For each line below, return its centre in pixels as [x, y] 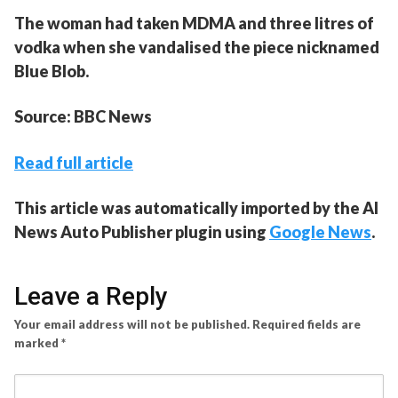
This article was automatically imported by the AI [196, 207]
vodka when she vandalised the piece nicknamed [197, 47]
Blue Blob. [52, 71]
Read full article [74, 162]
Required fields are [306, 324]
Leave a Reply [91, 296]
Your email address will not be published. [132, 324]
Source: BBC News [83, 116]
